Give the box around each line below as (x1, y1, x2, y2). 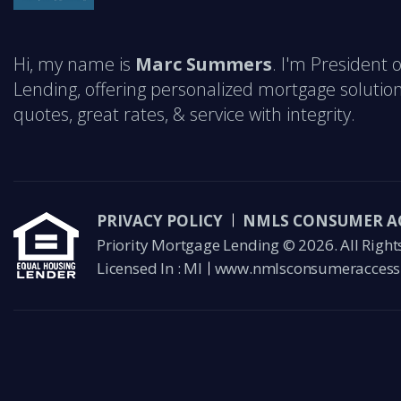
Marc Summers (135, 51, 272, 76)
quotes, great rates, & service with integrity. (13, 101, 355, 126)
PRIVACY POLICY (97, 209, 223, 231)
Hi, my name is (13, 51, 135, 76)
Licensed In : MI (97, 257, 202, 278)
